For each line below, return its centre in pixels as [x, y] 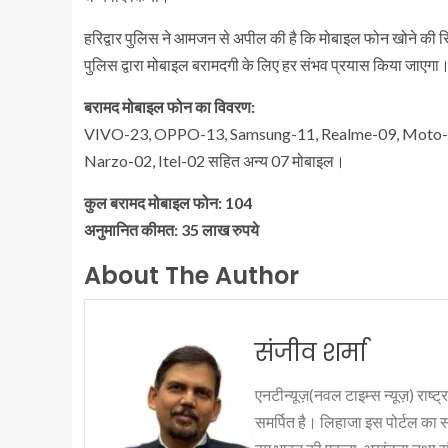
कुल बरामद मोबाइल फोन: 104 [168, 202]
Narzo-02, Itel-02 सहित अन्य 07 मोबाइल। [214, 160]
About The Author [191, 275]
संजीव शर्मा [311, 352]
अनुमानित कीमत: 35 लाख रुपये [171, 229]
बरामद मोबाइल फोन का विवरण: [169, 106]
